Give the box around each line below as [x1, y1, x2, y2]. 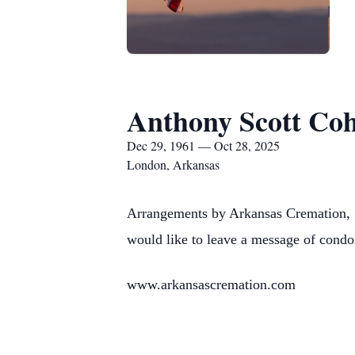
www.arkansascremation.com [127, 277, 296, 292]
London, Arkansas [127, 156, 219, 173]
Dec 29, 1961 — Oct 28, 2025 [127, 137, 280, 154]
